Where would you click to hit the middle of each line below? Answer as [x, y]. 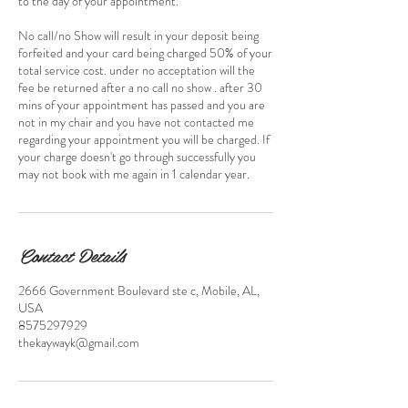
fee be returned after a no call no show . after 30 [140, 87]
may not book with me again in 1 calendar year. [134, 174]
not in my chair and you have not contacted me [136, 122]
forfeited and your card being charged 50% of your [145, 53]
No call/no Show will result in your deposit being [138, 36]
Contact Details [71, 255]
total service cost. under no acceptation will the [137, 70]
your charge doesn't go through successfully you [137, 157]
